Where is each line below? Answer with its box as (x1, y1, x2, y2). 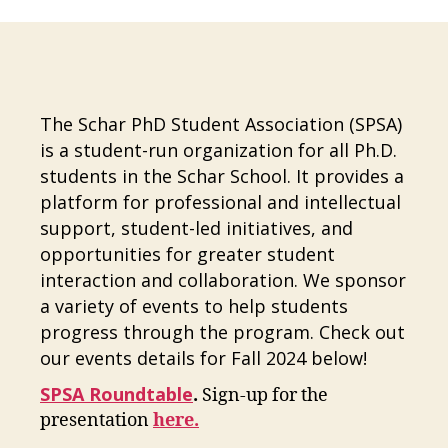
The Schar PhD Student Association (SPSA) (40, 112, 402, 136)
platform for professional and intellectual (40, 190, 401, 214)
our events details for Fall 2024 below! (40, 346, 367, 370)
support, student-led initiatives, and (40, 216, 353, 240)
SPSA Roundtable (40, 382, 193, 406)
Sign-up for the (198, 384, 328, 407)
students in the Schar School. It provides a (40, 164, 404, 188)
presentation (40, 409, 153, 432)
